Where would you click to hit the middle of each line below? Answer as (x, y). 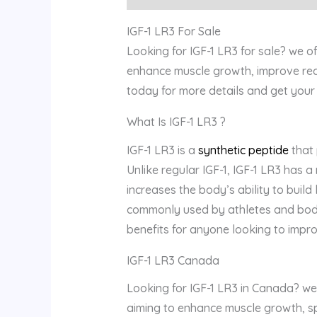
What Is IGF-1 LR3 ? (176, 122)
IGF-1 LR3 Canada (173, 260)
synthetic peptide (243, 150)
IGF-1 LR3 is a (162, 150)
